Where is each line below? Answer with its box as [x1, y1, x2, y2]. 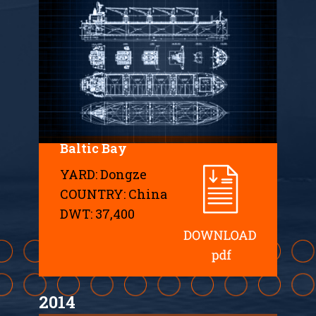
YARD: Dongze [60, 165, 147, 183]
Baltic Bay [60, 139, 127, 157]
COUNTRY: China [60, 185, 167, 202]
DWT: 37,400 [60, 205, 135, 222]
